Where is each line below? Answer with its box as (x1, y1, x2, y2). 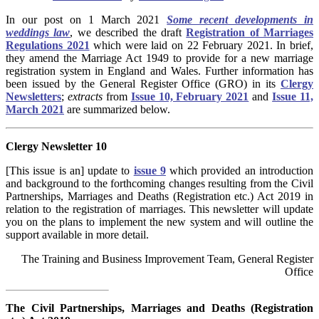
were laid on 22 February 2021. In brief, (125, 39, 314, 52)
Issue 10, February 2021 (130, 90, 249, 103)
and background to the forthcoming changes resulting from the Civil (6, 177, 313, 190)
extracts (67, 90, 103, 103)
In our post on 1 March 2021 (6, 14, 167, 26)
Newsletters (6, 90, 61, 103)
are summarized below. (64, 103, 170, 116)
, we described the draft (70, 26, 187, 39)
